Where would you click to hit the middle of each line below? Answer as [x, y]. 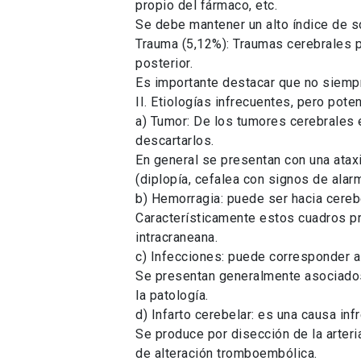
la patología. [172, 295]
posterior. [164, 63]
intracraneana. [176, 237]
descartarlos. [175, 140]
